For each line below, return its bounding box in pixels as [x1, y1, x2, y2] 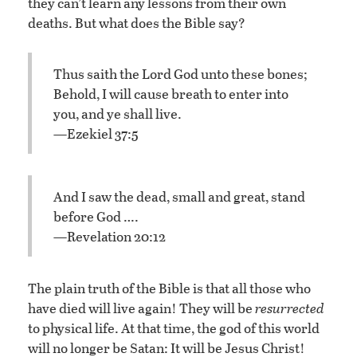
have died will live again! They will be [28, 298, 255, 319]
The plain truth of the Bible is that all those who [28, 278, 311, 299]
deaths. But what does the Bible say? [28, 13, 245, 33]
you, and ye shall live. [53, 103, 182, 124]
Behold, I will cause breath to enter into [53, 83, 288, 104]
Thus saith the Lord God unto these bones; [53, 63, 307, 84]
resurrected [255, 298, 324, 319]
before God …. [53, 206, 139, 226]
